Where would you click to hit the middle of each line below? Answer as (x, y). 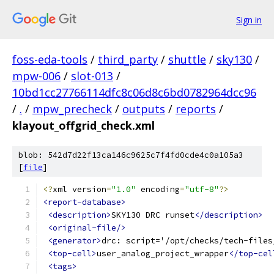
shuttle (187, 59)
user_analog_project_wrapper (163, 254)
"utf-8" (202, 189)
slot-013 (92, 76)
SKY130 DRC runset (153, 215)
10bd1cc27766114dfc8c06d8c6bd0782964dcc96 (134, 92)
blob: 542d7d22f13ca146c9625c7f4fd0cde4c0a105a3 (131, 155)
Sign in (249, 20)
